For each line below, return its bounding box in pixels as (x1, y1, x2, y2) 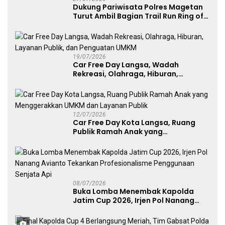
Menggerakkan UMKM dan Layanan (73, 136, 202, 146)
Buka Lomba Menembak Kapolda (73, 186, 194, 197)
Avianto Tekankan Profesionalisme (73, 204, 201, 215)
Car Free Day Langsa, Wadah (73, 60, 179, 70)
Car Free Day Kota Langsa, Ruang (73, 118, 195, 128)
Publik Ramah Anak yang (73, 127, 163, 137)
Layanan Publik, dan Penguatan (73, 78, 189, 88)
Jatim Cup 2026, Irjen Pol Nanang (73, 195, 194, 206)
